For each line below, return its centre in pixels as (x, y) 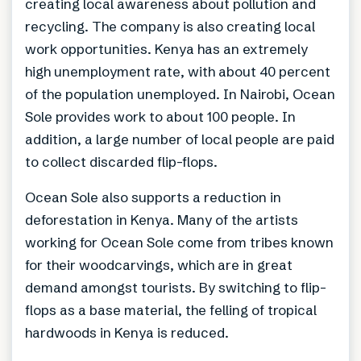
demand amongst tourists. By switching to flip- (176, 288)
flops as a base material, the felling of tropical (171, 310)
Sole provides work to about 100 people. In (160, 117)
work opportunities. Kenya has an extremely (166, 49)
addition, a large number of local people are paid (180, 139)
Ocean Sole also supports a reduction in (153, 197)
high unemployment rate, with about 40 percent (178, 72)
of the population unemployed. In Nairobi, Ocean (180, 94)
